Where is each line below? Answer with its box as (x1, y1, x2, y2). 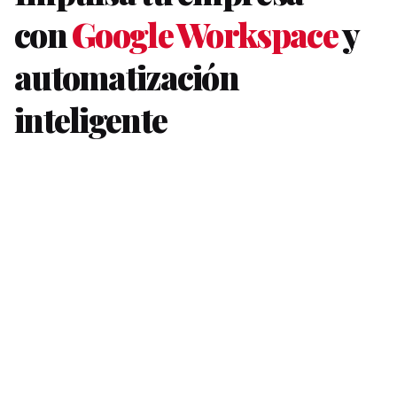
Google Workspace (72, 12, 338, 58)
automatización (14, 54, 239, 100)
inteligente (14, 97, 167, 143)
